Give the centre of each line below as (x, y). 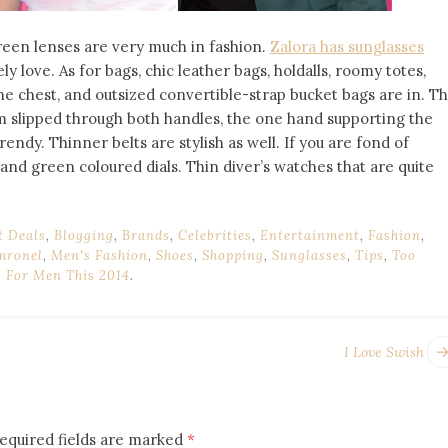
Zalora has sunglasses (347, 46)
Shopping (233, 255)
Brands (146, 235)
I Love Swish (384, 352)
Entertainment (310, 235)
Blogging (84, 235)
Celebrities (215, 235)
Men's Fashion (99, 255)
